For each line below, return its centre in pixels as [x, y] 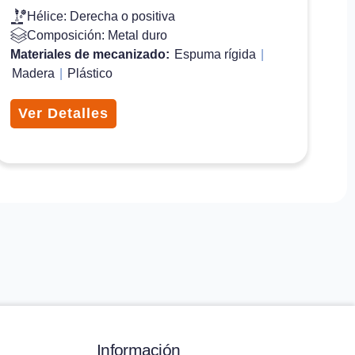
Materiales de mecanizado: [92, 54]
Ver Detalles [64, 113]
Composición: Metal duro [97, 35]
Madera [34, 73]
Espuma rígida [216, 54]
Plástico [90, 73]
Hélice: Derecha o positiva [101, 16]
